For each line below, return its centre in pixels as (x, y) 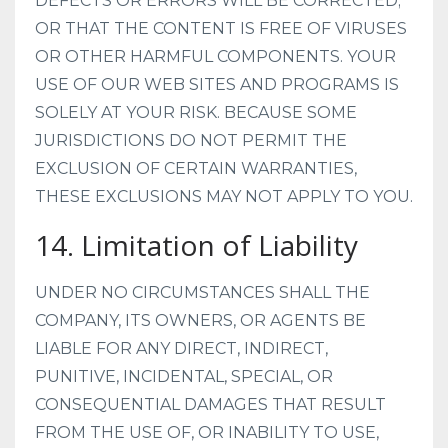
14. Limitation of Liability (196, 245)
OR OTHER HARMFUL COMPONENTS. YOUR (215, 56)
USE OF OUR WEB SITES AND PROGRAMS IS (217, 84)
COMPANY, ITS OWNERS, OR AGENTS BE (200, 320)
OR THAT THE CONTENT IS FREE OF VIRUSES (221, 28)
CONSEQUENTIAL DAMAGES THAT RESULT (210, 404)
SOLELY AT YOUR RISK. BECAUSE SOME (196, 112)
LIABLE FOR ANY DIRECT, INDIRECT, (181, 348)
